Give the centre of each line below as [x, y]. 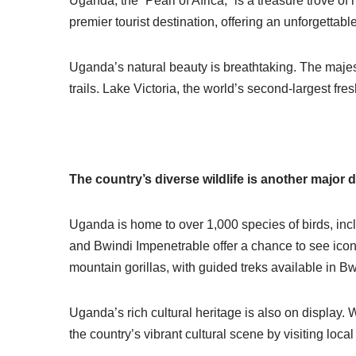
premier [92, 22]
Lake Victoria [139, 89]
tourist [132, 22]
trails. [86, 89]
